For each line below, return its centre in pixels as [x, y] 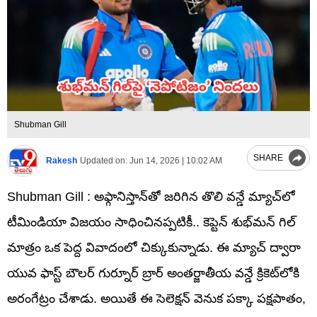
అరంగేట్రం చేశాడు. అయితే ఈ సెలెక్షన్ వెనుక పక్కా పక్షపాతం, [156, 298]
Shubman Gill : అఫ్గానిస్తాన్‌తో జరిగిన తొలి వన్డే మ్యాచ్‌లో [151, 196]
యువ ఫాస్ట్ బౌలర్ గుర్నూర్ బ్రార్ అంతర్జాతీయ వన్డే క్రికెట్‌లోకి [153, 273]
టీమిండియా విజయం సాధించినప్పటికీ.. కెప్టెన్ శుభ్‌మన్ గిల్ [151, 222]
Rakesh [62, 161]
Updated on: [104, 161]
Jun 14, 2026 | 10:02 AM [175, 161]
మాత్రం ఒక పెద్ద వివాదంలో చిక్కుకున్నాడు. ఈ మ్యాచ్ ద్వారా [154, 247]
